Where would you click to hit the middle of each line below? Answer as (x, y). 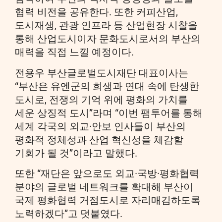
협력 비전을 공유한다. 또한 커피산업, (96, 12)
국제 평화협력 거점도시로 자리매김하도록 (108, 200)
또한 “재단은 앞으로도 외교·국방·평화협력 (107, 173)
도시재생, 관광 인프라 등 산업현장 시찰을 (106, 26)
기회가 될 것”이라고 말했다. (76, 153)
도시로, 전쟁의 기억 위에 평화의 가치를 (101, 99)
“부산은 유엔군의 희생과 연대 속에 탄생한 (107, 86)
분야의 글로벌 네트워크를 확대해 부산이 (104, 187)
